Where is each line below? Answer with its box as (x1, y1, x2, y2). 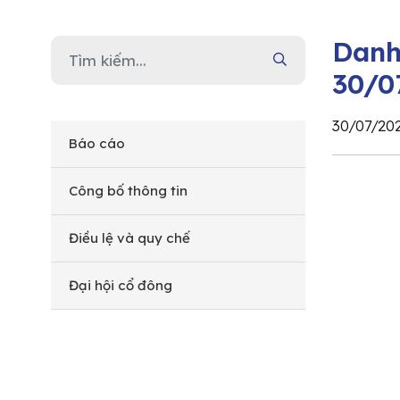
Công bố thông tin (69, 181, 187, 199)
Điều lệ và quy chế (69, 229, 190, 246)
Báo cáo (69, 134, 125, 152)
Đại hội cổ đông (69, 276, 172, 294)
